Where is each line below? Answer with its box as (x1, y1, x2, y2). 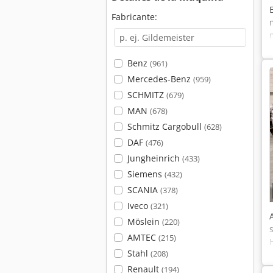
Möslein (127, 216, 162, 227)
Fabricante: (112, 11, 157, 23)
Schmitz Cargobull (127, 121, 204, 132)
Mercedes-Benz (127, 73, 193, 85)
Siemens (127, 168, 165, 180)
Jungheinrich (127, 152, 182, 164)
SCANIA (127, 184, 160, 196)
